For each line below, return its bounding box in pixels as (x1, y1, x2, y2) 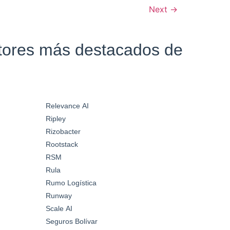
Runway (45, 191, 72, 200)
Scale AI (45, 204, 72, 213)
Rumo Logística (45, 178, 97, 187)
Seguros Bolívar (45, 217, 98, 225)
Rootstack (45, 140, 78, 148)
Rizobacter (45, 127, 81, 136)
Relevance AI (45, 101, 89, 110)
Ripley (45, 114, 66, 123)
